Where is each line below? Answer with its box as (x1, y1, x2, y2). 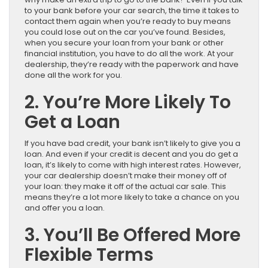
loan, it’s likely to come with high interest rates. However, (25, 159, 241, 171)
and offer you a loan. (25, 202, 105, 214)
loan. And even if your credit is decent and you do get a (25, 148, 238, 160)
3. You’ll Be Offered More (25, 223, 240, 248)
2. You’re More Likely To (25, 90, 231, 115)
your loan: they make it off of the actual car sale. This (25, 181, 226, 193)
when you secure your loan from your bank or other (25, 37, 224, 49)
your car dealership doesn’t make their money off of (25, 170, 227, 182)
